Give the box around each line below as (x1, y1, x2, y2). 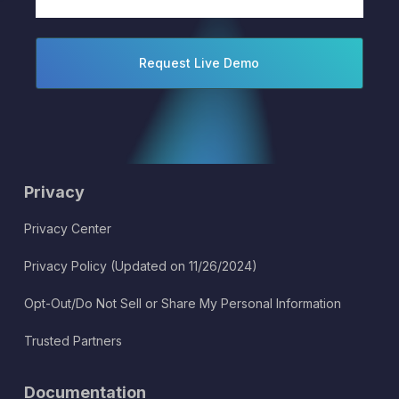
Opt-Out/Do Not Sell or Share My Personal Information (24, 295, 342, 311)
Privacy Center (24, 220, 112, 236)
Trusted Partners (24, 332, 123, 348)
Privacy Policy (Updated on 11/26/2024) (24, 257, 258, 273)
